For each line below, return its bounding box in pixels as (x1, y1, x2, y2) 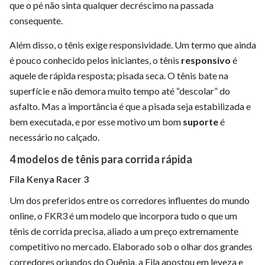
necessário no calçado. (9, 131, 99, 143)
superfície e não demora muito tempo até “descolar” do (9, 85, 230, 96)
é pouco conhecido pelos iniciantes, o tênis (9, 54, 181, 66)
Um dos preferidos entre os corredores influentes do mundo (9, 195, 250, 206)
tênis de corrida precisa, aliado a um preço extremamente (9, 225, 238, 237)
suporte (183, 116, 218, 127)
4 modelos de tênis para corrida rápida (9, 153, 192, 166)
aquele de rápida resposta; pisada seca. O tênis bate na (9, 70, 228, 81)
